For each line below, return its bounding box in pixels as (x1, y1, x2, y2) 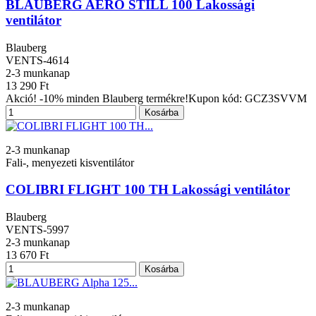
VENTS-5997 (6, 224, 69, 236)
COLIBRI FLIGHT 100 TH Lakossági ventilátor (6, 182, 290, 197)
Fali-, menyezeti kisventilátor (6, 156, 134, 169)
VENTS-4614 (6, 54, 69, 66)
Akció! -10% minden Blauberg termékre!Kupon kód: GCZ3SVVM (6, 92, 307, 104)
